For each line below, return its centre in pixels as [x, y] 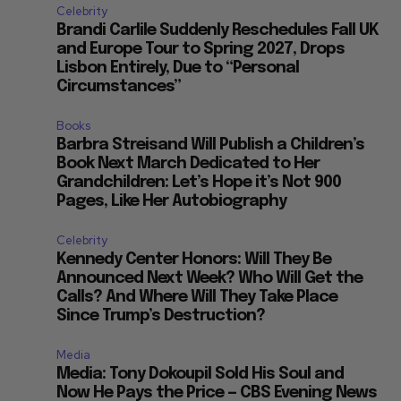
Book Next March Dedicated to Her [188, 164]
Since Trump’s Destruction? [161, 316]
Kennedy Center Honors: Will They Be [194, 260]
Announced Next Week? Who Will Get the [210, 279]
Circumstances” [119, 87]
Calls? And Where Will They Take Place [197, 298]
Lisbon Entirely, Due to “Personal [178, 68]
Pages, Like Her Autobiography [172, 202]
